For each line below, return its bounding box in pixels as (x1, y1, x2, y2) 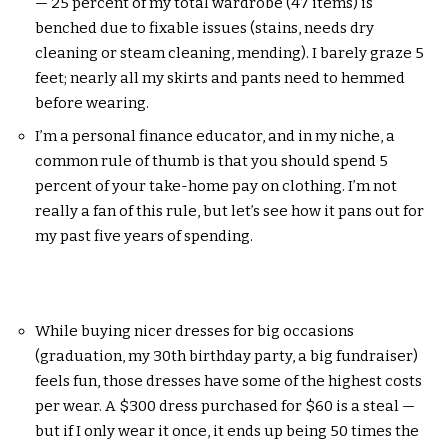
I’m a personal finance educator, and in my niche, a (35, 126, 395, 145)
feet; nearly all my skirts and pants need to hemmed (35, 69, 405, 87)
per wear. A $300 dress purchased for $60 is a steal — (35, 396, 415, 415)
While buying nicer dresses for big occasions (35, 321, 354, 340)
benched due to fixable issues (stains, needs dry (35, 19, 374, 37)
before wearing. (35, 94, 149, 112)
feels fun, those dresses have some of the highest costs (35, 371, 422, 390)
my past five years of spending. (35, 226, 253, 245)
